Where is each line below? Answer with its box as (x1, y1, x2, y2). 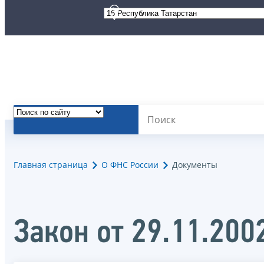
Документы (172, 159, 217, 171)
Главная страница (14, 159, 88, 171)
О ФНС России (101, 159, 159, 171)
